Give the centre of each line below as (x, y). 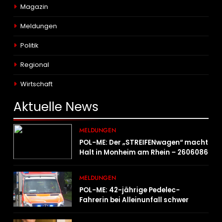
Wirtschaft (36, 84)
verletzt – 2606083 (112, 210)
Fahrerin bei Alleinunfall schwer (134, 200)
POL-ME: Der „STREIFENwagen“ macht (144, 143)
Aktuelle (39, 107)
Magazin (34, 7)
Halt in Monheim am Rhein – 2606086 (144, 153)
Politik (29, 46)
